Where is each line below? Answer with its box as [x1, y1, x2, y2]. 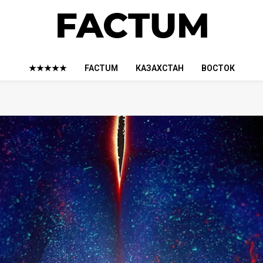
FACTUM [84, 63, 118, 73]
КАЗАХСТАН [135, 63, 184, 73]
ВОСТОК [201, 63, 235, 73]
